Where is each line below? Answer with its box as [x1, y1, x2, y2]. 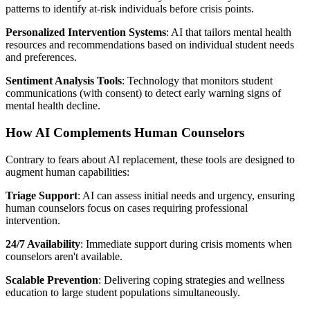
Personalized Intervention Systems [6, 26, 166, 39]
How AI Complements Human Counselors [6, 125, 244, 140]
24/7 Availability [6, 237, 80, 250]
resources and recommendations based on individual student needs [6, 39, 294, 51]
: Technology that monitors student [122, 75, 273, 87]
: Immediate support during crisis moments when [80, 237, 292, 250]
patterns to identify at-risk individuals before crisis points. [6, 3, 254, 15]
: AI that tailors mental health [166, 26, 291, 39]
